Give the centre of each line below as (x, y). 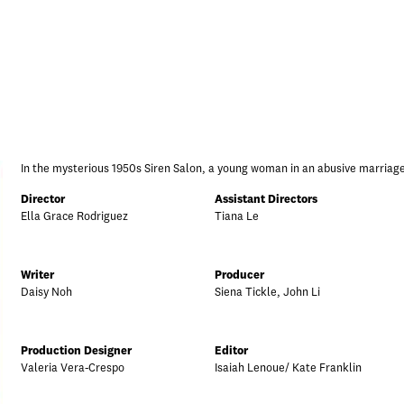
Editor (231, 351)
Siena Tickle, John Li (267, 293)
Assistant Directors (266, 200)
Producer (239, 275)
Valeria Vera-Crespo (73, 368)
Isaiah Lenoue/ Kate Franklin (288, 368)
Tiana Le (237, 217)
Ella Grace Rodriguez (74, 217)
